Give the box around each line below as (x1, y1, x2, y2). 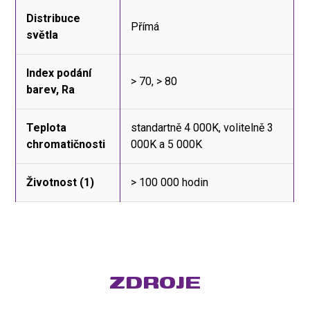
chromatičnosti (26, 137, 106, 151)
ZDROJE (109, 266, 201, 296)
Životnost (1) (26, 175, 95, 189)
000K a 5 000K (131, 137, 203, 151)
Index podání (26, 66, 92, 80)
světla (26, 28, 59, 42)
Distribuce (26, 11, 81, 25)
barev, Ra (26, 82, 75, 96)
